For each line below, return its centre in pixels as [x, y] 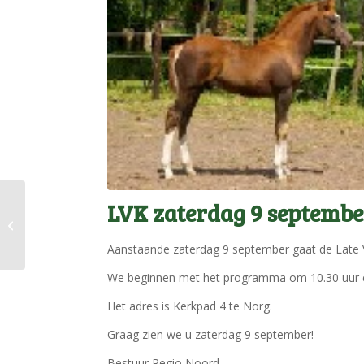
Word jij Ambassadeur [83, 216]
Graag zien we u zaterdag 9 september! [210, 335]
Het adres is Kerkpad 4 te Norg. [190, 306]
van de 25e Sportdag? [82, 233]
